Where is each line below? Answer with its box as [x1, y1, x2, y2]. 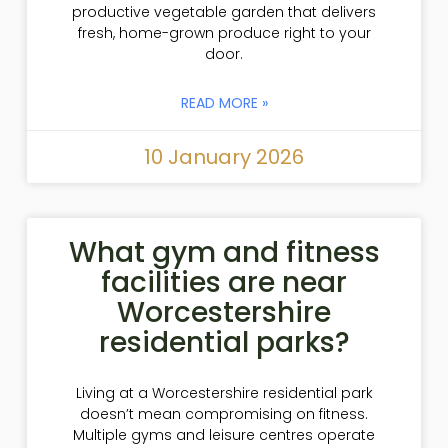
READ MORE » [180, 92, 268, 113]
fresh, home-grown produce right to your [77, 22, 371, 43]
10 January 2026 [144, 142, 304, 171]
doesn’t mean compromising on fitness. [80, 403, 368, 424]
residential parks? [98, 322, 350, 362]
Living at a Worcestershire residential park [75, 382, 373, 403]
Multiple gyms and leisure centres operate [73, 424, 375, 445]
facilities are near [101, 262, 347, 302]
